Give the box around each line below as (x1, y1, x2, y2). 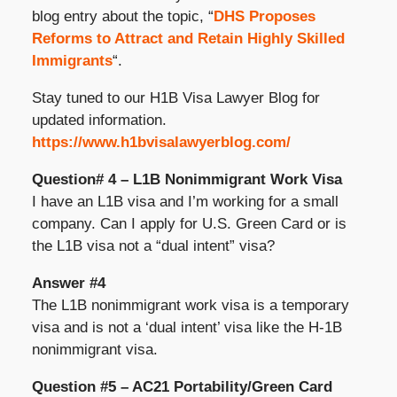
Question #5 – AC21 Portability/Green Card (31, 378, 332, 395)
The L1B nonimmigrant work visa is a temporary (31, 296, 349, 314)
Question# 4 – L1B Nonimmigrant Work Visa (31, 170, 342, 188)
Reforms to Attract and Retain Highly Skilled (31, 29, 345, 47)
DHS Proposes (213, 7, 315, 25)
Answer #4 (31, 274, 105, 292)
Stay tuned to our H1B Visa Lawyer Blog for (31, 89, 320, 106)
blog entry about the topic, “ (31, 7, 214, 25)
